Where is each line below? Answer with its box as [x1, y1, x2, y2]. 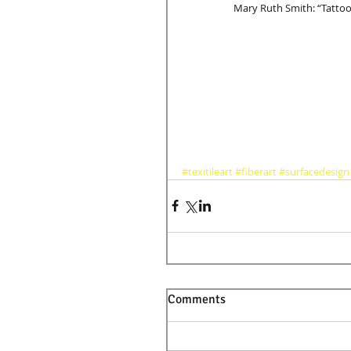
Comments [168, 291, 226, 307]
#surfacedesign [279, 164, 349, 179]
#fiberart [235, 164, 277, 179]
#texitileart [182, 164, 233, 179]
